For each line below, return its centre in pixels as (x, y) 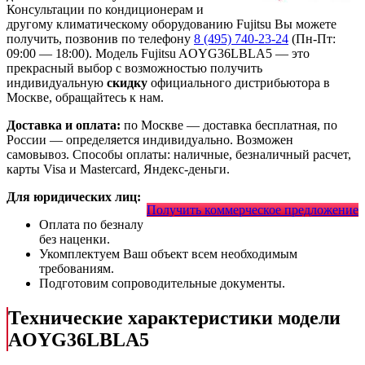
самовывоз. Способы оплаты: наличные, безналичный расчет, (179, 155)
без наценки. (75, 240)
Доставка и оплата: (64, 125)
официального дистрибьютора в (239, 83)
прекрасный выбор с (66, 68)
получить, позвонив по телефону (100, 39)
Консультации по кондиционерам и (105, 10)
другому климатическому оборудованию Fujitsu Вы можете (172, 24)
